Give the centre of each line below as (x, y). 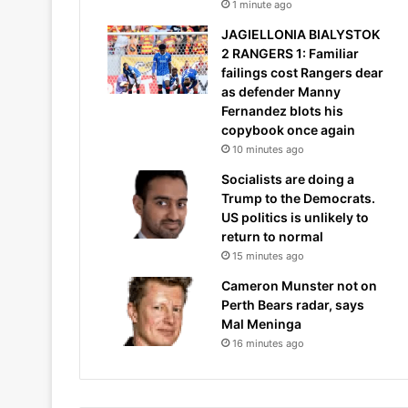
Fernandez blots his (282, 111)
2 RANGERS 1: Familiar (290, 53)
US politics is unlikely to (295, 217)
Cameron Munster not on (299, 286)
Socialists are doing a (288, 179)
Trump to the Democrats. (298, 198)
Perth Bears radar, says (293, 305)
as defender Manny (281, 92)
